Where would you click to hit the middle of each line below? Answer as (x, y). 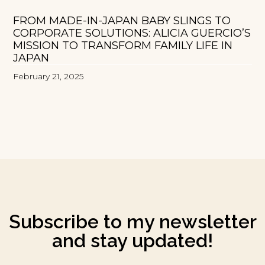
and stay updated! (132, 240)
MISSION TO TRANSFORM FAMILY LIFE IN (123, 45)
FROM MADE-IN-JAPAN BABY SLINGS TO (122, 20)
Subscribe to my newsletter (132, 221)
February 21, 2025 (49, 76)
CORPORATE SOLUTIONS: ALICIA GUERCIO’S (132, 33)
